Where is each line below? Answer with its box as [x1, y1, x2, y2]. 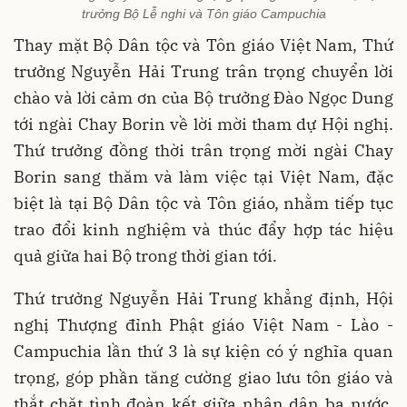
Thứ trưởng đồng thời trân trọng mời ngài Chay [14, 140, 393, 162]
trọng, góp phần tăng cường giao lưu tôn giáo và [14, 367, 393, 389]
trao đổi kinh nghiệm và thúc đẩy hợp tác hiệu [14, 219, 393, 241]
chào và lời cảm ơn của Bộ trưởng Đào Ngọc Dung [14, 87, 393, 109]
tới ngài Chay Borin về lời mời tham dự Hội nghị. [14, 114, 393, 135]
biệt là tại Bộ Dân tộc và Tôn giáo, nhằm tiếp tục [14, 193, 393, 214]
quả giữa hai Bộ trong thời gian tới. [14, 245, 277, 267]
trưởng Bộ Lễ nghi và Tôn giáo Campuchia [81, 6, 326, 22]
